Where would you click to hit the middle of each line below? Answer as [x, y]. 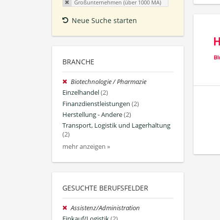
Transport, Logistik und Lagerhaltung [116, 126]
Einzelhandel [81, 93]
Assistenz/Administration [106, 208]
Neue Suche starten [104, 21]
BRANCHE [78, 62]
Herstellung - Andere [92, 114]
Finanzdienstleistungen [96, 104]
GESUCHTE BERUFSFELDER [105, 188]
